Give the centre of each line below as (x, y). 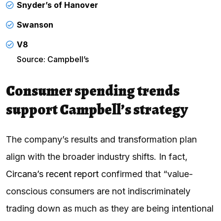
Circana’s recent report (52, 174)
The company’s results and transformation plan (101, 139)
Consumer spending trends (93, 91)
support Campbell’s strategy (98, 109)
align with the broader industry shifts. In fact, (97, 156)
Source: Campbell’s (53, 59)
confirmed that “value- (146, 174)
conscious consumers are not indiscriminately (98, 191)
